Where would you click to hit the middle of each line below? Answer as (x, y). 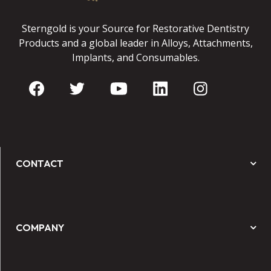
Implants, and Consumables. (135, 57)
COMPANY (40, 227)
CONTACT (40, 163)
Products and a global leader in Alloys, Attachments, (135, 43)
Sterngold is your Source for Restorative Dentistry (135, 28)
